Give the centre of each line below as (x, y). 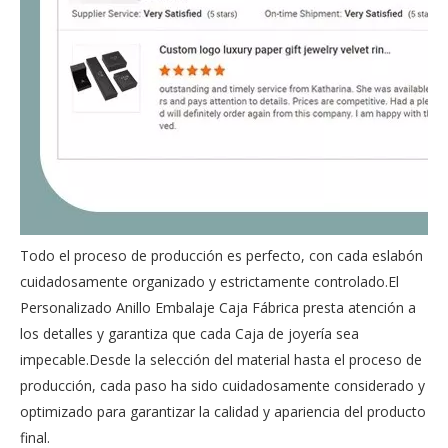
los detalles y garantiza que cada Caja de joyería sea (189, 333)
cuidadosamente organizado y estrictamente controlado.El (209, 281)
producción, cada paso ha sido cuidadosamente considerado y (222, 385)
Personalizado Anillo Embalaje (117, 307)
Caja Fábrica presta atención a (315, 307)
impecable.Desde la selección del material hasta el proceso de (221, 359)
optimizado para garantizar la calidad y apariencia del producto (223, 411)
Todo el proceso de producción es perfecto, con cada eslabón (221, 255)
